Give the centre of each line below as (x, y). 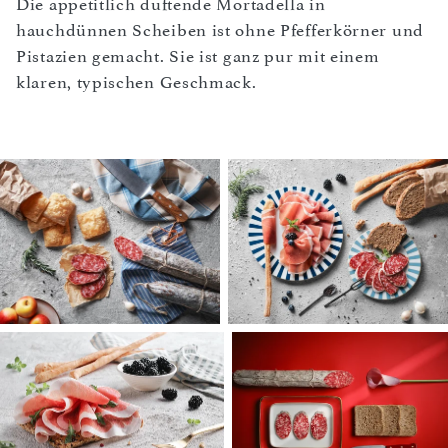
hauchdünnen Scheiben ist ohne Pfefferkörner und (220, 30)
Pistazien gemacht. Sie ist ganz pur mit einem (198, 56)
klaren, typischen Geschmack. (136, 82)
